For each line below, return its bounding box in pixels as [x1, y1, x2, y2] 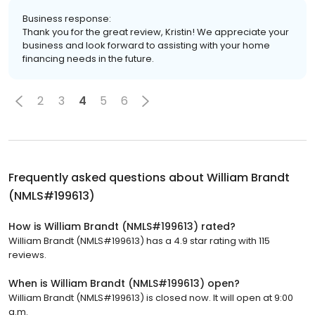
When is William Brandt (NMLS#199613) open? [8, 276, 240, 290]
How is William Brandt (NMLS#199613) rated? [8, 219, 236, 233]
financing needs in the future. [22, 51, 154, 65]
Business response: [22, 11, 111, 25]
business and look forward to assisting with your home [22, 38, 270, 52]
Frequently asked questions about [8, 169, 207, 186]
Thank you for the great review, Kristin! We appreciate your [22, 25, 289, 39]
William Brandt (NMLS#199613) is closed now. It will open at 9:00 [8, 290, 293, 304]
